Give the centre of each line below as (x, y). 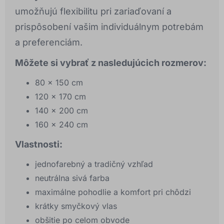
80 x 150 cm (59, 83)
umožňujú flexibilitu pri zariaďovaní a (93, 11)
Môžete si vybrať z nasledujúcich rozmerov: (111, 63)
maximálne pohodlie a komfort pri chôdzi (113, 192)
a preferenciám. (49, 42)
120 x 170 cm (60, 97)
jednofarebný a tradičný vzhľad (94, 164)
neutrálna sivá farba (72, 178)
